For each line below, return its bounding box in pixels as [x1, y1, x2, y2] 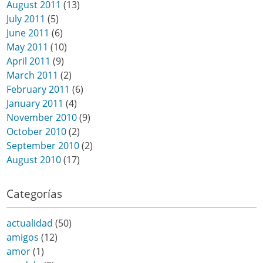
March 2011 [6, 68, 59, 82]
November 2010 [6, 110, 77, 124]
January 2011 [6, 96, 64, 110]
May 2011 [6, 40, 49, 53]
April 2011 [6, 54, 51, 68]
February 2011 [6, 82, 70, 96]
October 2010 [6, 124, 67, 138]
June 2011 [6, 26, 50, 39]
